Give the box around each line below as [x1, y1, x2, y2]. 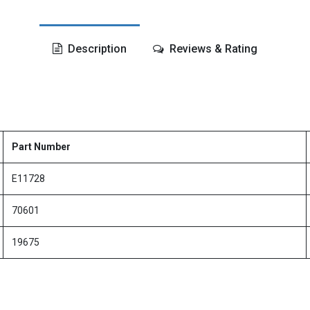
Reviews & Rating [167, 42, 258, 55]
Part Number [12, 141, 71, 152]
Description [64, 42, 127, 55]
